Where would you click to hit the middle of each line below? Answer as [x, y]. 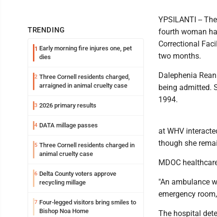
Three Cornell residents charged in [87, 145]
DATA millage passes [69, 125]
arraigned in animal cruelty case [83, 85]
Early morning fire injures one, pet [85, 48]
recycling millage [62, 182]
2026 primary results [68, 105]
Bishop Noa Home [64, 211]
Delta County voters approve [78, 174]
